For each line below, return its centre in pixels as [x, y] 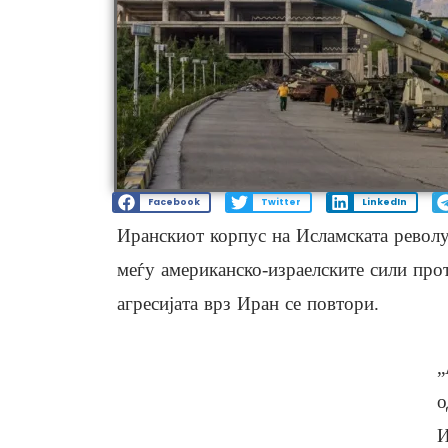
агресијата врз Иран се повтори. [248, 304]
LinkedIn [384, 202]
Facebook [173, 202]
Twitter [280, 202]
